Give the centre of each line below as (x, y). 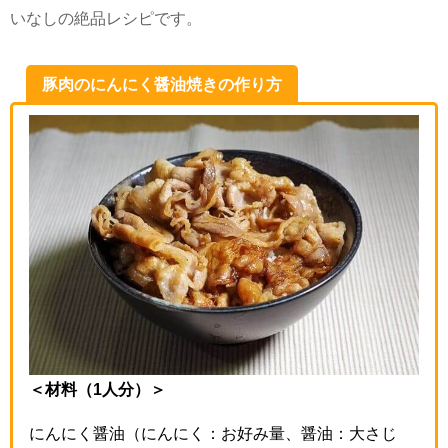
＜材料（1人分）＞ (97, 388)
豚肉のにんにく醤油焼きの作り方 (162, 84)
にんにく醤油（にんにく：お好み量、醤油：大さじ (213, 432)
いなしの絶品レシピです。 (106, 18)
